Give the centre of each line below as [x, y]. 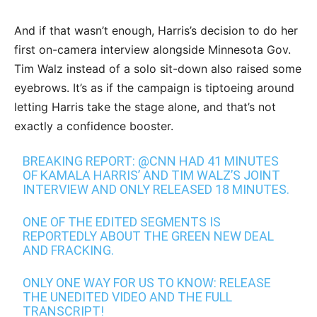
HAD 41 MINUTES [228, 161]
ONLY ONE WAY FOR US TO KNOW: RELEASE [147, 283]
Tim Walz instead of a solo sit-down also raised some [158, 69]
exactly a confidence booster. [94, 126]
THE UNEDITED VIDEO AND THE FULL [128, 297]
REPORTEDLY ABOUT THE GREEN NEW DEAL [149, 236]
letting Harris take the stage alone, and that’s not [145, 107]
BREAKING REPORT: [81, 161]
